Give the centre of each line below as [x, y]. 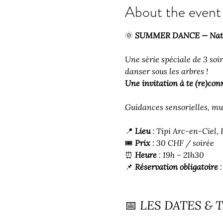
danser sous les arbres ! [166, 71]
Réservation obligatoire [176, 167]
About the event [173, 12]
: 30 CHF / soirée [182, 143]
